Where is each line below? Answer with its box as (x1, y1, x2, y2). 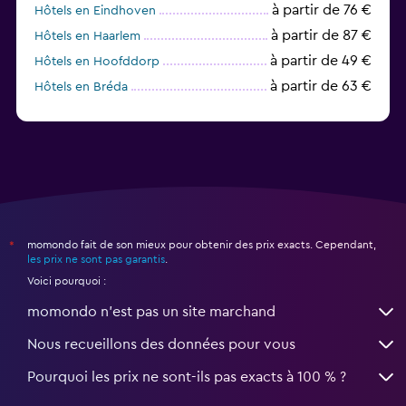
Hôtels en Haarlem (34, 29, 140, 43)
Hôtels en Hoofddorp (34, 54, 159, 68)
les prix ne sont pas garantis (27, 253, 165, 265)
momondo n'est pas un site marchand (27, 304, 275, 319)
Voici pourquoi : (27, 275, 106, 286)
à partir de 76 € (272, 2, 372, 17)
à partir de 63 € (270, 78, 372, 93)
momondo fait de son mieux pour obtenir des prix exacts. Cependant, (27, 238, 376, 250)
